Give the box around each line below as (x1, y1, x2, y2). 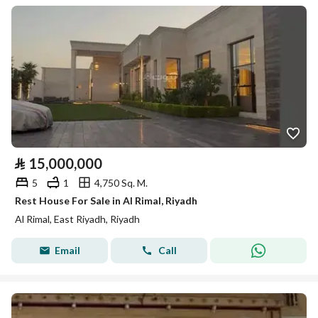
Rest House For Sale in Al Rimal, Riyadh (15, 194, 197, 207)
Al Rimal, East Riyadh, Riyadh (15, 213, 140, 225)
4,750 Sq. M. (94, 176, 148, 189)
